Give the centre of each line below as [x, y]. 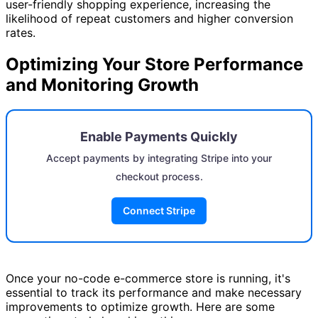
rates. [21, 33]
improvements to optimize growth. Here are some [140, 306]
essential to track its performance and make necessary [154, 292]
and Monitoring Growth [102, 84]
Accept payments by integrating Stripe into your [159, 158]
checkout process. [159, 176]
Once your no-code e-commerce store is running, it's [148, 278]
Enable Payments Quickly [159, 136]
